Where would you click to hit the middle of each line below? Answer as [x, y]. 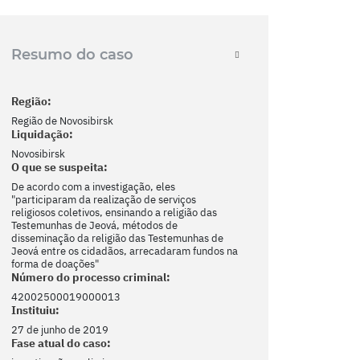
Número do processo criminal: [91, 277]
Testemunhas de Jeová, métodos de [94, 225]
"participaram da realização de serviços [104, 199]
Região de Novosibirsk [62, 121]
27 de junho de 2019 [60, 329]
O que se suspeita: [59, 167]
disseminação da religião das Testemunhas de [117, 238]
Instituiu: [35, 310]
